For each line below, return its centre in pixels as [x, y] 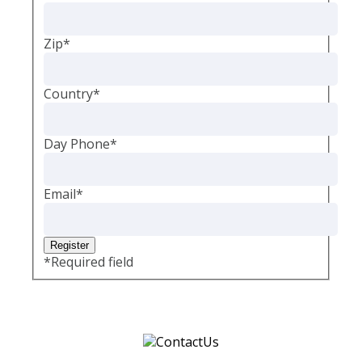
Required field [92, 261]
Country [68, 93]
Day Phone [77, 143]
